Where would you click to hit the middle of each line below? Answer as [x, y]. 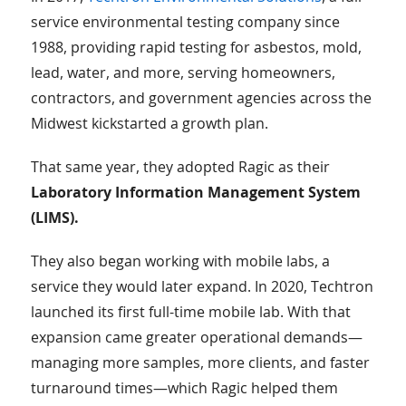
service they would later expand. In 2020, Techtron [202, 287]
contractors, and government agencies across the [201, 98]
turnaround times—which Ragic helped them [184, 388]
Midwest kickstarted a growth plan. [149, 124]
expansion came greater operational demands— [196, 338]
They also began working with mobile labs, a [180, 261]
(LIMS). [54, 218]
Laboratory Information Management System [195, 193]
